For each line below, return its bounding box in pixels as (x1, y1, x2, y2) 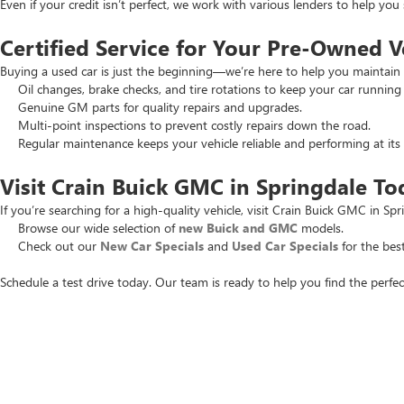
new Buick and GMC (179, 219, 298, 236)
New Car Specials (100, 237, 204, 254)
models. (298, 219, 344, 236)
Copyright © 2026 (197, 344, 283, 359)
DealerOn (298, 344, 342, 359)
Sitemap (350, 344, 388, 359)
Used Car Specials (232, 237, 338, 254)
